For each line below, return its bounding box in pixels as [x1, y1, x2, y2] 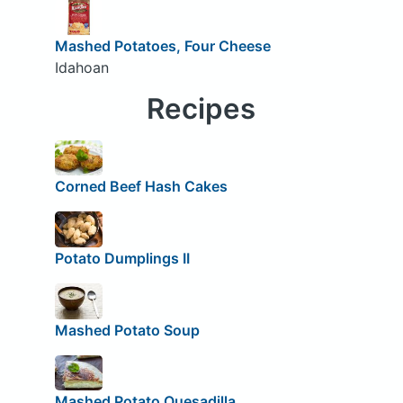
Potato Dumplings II [54, 248, 190, 267]
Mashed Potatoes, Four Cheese [54, 36, 271, 55]
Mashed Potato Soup [54, 320, 200, 339]
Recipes [147, 91, 256, 126]
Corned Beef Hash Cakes [54, 177, 228, 196]
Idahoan [54, 58, 109, 76]
